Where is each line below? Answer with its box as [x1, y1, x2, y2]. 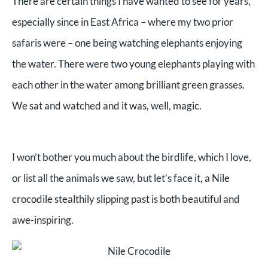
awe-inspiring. [12, 213, 74, 226]
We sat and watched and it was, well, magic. [12, 99, 202, 112]
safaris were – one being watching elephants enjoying [12, 36, 242, 49]
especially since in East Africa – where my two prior [12, 15, 233, 28]
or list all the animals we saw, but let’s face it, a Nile [12, 171, 230, 184]
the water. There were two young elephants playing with [12, 57, 255, 70]
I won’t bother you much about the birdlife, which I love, [12, 150, 251, 163]
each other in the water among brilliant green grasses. [12, 78, 245, 91]
